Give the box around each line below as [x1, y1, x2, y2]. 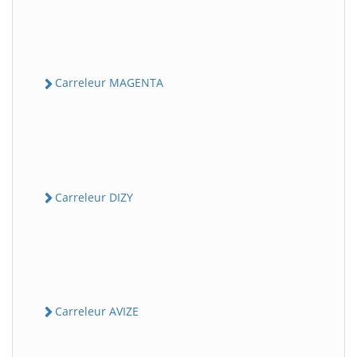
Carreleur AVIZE [55, 303, 139, 319]
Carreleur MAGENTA [55, 75, 163, 91]
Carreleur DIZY [55, 189, 133, 205]
